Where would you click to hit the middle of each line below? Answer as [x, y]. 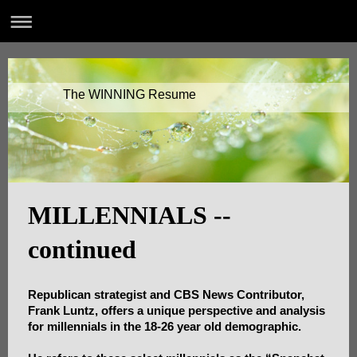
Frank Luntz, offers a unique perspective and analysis [177, 311]
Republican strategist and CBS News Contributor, [166, 295]
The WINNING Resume [129, 95]
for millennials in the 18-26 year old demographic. [165, 327]
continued [82, 250]
